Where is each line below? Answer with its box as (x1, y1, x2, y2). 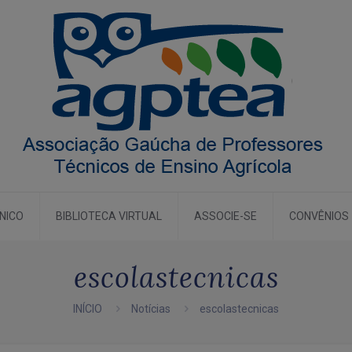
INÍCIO (73, 302, 102, 315)
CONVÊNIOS (289, 210, 349, 222)
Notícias (131, 302, 170, 315)
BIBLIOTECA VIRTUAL (56, 210, 162, 222)
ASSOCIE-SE (194, 210, 257, 222)
